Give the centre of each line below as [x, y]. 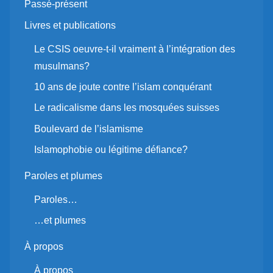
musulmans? [62, 66]
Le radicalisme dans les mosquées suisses [127, 108]
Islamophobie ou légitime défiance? [111, 150]
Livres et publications [70, 25]
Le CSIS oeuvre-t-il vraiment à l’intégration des [135, 49]
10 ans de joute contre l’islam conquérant [123, 87]
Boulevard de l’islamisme [89, 129]
